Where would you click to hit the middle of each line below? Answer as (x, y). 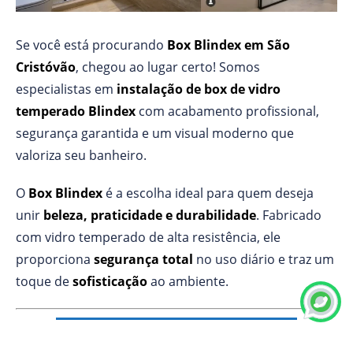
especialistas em (66, 89)
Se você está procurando (91, 45)
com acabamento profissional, (227, 111)
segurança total (143, 259)
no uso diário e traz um (264, 259)
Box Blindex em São (229, 45)
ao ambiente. (188, 281)
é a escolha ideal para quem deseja (208, 193)
